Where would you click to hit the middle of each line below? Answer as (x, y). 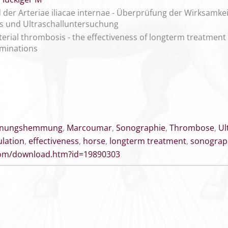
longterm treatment (148, 141)
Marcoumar (89, 128)
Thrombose (192, 128)
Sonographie (141, 128)
